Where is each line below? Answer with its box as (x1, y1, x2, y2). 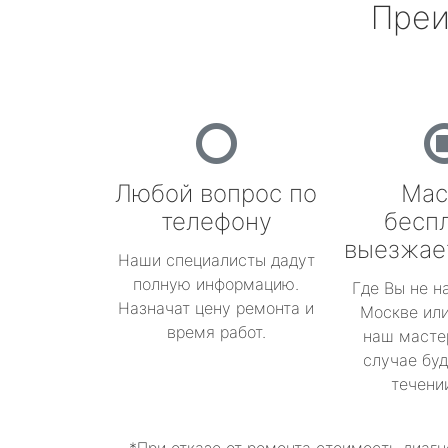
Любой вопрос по (115, 179, 317, 208)
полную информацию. (133, 274, 299, 294)
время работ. (166, 322, 266, 342)
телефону (160, 207, 272, 236)
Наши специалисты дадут (117, 250, 315, 270)
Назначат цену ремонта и (118, 298, 314, 318)
